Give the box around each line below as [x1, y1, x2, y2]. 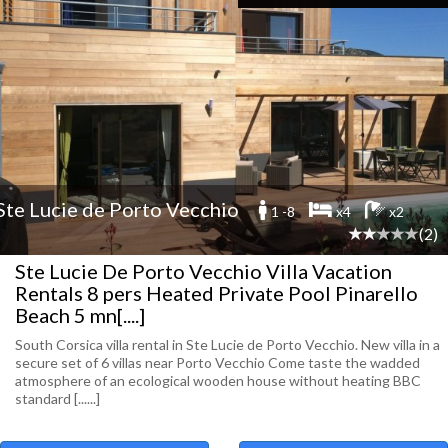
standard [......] [15, 390, 100, 407]
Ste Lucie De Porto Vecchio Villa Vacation [15, 259, 392, 283]
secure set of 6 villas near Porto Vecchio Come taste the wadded [15, 354, 420, 371]
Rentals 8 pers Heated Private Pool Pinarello [15, 281, 418, 305]
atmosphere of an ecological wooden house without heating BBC [15, 372, 421, 389]
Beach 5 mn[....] [15, 303, 145, 327]
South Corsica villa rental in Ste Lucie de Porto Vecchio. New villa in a [15, 336, 440, 353]
